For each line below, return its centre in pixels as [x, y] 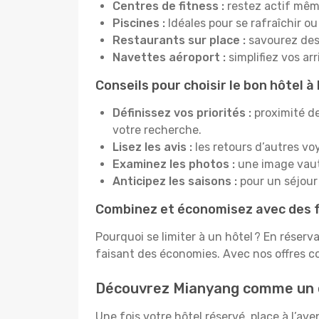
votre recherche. [157, 130]
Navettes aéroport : [169, 57]
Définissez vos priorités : [182, 113]
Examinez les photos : [174, 164]
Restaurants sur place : [181, 40]
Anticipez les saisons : [176, 181]
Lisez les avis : [154, 147]
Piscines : [139, 23]
